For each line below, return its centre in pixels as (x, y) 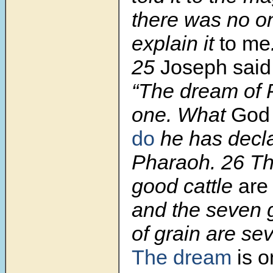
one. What (181, 115)
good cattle (185, 186)
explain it (175, 44)
